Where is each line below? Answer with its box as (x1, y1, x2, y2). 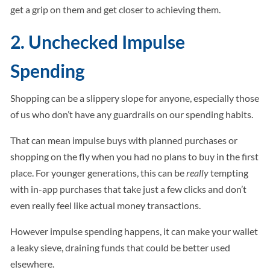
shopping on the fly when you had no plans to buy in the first (10, 151, 259, 163)
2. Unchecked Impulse (10, 31, 186, 53)
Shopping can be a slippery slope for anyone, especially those (10, 92, 260, 104)
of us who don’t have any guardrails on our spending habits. (10, 108, 254, 121)
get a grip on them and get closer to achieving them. (10, 4, 221, 16)
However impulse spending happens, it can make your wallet (10, 225, 259, 237)
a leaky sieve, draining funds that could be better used (10, 242, 231, 254)
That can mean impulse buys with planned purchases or (10, 134, 238, 146)
